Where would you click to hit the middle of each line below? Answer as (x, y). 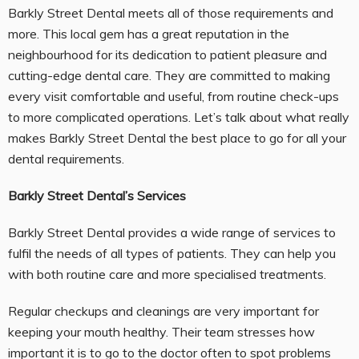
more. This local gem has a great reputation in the (149, 33)
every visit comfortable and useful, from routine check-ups (173, 96)
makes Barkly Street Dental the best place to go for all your (177, 137)
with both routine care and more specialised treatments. (167, 274)
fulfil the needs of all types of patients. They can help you (172, 253)
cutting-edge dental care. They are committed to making (169, 75)
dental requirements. (66, 158)
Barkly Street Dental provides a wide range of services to (172, 232)
